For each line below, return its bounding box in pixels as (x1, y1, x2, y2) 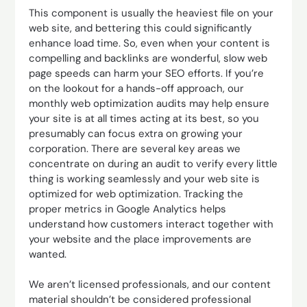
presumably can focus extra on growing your (29, 126, 243, 140)
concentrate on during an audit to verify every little (29, 156, 278, 171)
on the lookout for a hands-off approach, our (29, 81, 245, 95)
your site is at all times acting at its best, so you (29, 111, 260, 125)
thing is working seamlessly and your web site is (29, 171, 260, 186)
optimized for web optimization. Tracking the (29, 186, 244, 201)
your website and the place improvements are (29, 232, 252, 246)
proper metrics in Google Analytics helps (29, 201, 227, 216)
